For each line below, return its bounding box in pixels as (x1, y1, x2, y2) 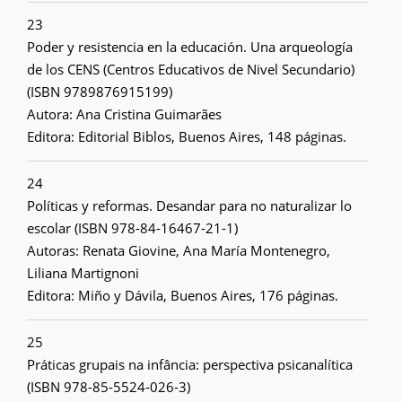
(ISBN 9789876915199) (27, 83, 172, 100)
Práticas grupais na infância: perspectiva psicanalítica (27, 355, 353, 373)
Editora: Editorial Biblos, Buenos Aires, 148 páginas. (27, 127, 346, 145)
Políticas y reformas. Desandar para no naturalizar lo (27, 197, 352, 214)
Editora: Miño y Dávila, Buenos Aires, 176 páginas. (27, 286, 338, 304)
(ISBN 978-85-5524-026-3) (27, 378, 190, 396)
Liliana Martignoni (27, 264, 139, 282)
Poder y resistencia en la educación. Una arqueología (27, 38, 353, 56)
